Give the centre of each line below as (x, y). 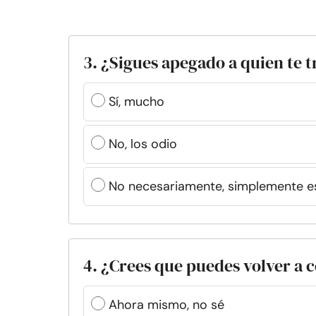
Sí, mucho (136, 102)
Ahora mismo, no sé (166, 305)
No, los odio (143, 144)
